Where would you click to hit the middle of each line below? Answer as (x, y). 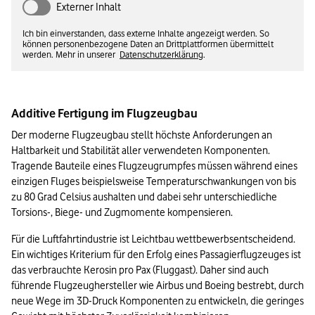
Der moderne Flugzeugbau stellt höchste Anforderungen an (142, 135)
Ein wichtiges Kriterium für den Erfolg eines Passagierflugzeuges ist (156, 255)
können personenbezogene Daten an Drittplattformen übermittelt (148, 44)
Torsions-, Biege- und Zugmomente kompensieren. (122, 213)
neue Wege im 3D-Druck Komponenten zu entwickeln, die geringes (157, 301)
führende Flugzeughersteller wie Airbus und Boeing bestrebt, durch (157, 286)
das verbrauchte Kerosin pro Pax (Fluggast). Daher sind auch (140, 270)
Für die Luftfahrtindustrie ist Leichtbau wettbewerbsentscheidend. (153, 239)
